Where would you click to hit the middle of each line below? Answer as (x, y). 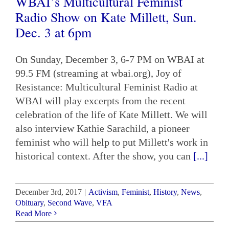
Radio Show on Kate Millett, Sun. (106, 17)
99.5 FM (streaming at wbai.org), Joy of (98, 73)
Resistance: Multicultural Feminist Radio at (107, 87)
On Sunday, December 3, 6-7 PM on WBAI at (110, 59)
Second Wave (70, 202)
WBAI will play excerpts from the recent (100, 100)
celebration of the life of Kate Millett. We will (111, 114)
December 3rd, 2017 (49, 192)
